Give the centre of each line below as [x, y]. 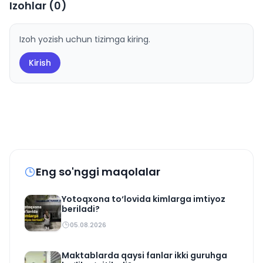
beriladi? [81, 209]
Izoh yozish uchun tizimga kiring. [85, 40]
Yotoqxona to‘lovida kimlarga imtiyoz [144, 199]
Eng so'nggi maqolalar [98, 172]
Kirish [40, 63]
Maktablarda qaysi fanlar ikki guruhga [144, 256]
